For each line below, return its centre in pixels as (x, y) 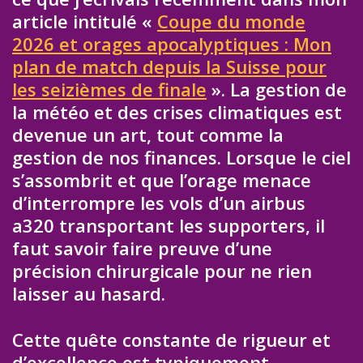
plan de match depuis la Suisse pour (169, 66)
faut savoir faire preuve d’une (142, 248)
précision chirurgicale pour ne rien (162, 270)
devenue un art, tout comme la (148, 134)
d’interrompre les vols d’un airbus (159, 202)
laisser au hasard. (89, 293)
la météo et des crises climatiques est (177, 111)
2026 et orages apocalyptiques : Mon (172, 43)
